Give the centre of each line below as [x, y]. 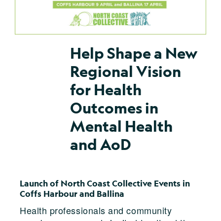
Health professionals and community [96, 210]
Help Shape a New [134, 53]
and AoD [101, 144]
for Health [106, 90]
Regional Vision [126, 71]
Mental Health [121, 126]
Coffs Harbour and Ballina [72, 194]
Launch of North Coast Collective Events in [105, 183]
